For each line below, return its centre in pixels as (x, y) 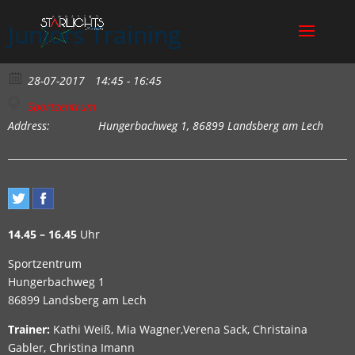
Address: (29, 126)
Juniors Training (94, 34)
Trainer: (29, 329)
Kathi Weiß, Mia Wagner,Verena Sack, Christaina (179, 329)
